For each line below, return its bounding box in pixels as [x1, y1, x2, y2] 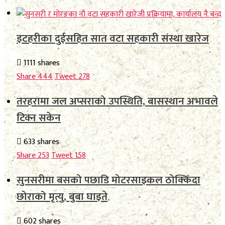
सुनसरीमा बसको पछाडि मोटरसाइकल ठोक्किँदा [17, 171, 200, 189]
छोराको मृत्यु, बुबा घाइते [17, 188, 107, 206]
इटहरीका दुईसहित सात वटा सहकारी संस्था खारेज [17, 30, 209, 48]
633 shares [22, 135, 59, 149]
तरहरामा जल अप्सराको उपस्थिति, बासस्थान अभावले [17, 92, 218, 110]
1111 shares [22, 56, 60, 70]
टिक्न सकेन [17, 108, 61, 127]
